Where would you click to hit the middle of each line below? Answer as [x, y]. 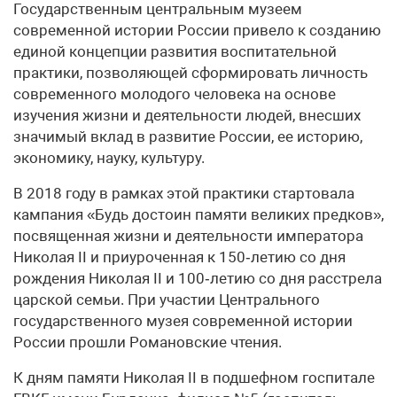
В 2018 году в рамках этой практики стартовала [184, 193]
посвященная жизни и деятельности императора [188, 236]
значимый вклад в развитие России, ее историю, [188, 136]
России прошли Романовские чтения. [148, 342]
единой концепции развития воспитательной [175, 51]
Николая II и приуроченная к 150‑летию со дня [179, 257]
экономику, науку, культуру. [109, 158]
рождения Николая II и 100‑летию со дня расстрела [198, 278]
